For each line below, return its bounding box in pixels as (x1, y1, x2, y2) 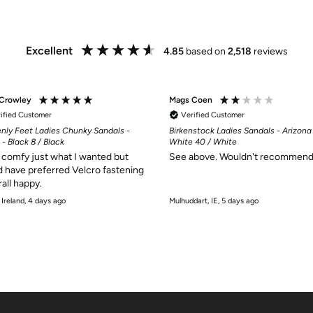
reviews (253, 45, 288, 58)
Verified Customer (181, 110, 245, 120)
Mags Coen (169, 95, 212, 105)
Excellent (25, 44, 73, 58)
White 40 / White (169, 136, 237, 147)
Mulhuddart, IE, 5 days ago (169, 196, 259, 206)
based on (185, 45, 228, 58)
